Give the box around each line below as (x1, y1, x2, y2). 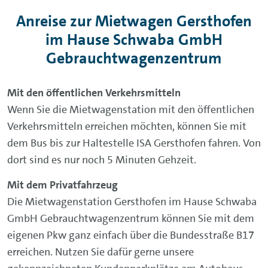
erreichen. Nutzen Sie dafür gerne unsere (7, 244, 194, 259)
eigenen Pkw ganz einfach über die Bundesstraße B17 (7, 227, 254, 242)
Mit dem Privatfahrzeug (7, 177, 118, 192)
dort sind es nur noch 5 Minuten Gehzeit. (7, 152, 196, 167)
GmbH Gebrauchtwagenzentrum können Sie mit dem (7, 211, 254, 226)
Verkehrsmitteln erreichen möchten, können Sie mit (7, 118, 246, 133)
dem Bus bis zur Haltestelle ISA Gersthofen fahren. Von (7, 135, 261, 150)
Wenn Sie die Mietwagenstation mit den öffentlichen (7, 102, 254, 117)
